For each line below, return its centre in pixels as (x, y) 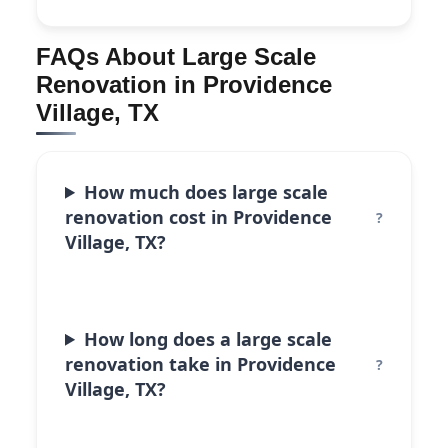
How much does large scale (206, 191)
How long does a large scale (208, 338)
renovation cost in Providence (198, 216)
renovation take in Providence (200, 363)
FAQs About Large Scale (176, 56)
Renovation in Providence (184, 84)
